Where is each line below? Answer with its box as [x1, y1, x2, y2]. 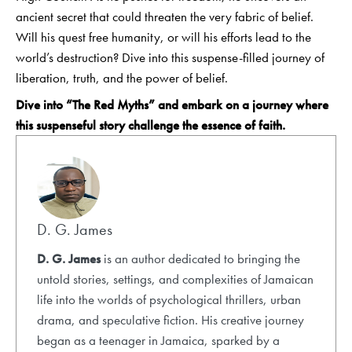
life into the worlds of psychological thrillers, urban [36, 290, 301, 308]
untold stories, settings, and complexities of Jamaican [36, 269, 313, 288]
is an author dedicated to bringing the [100, 249, 300, 267]
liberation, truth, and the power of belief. [16, 68, 228, 86]
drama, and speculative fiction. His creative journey [36, 310, 304, 328]
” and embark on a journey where [148, 96, 328, 114]
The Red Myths [72, 96, 148, 114]
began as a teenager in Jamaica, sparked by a [36, 331, 280, 349]
